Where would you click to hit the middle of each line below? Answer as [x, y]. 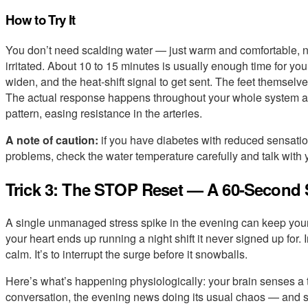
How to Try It [41, 20]
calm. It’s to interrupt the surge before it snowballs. [126, 254]
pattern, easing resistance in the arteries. [104, 113]
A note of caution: [52, 140]
